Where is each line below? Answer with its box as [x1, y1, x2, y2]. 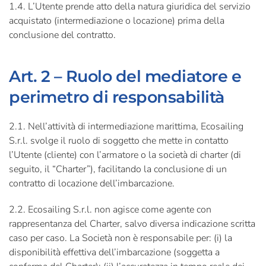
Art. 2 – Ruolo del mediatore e [9, 66, 242, 86]
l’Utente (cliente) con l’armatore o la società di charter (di [9, 148, 241, 161]
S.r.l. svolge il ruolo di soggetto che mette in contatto [9, 134, 229, 147]
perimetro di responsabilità [9, 87, 224, 107]
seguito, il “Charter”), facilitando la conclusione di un [9, 163, 227, 176]
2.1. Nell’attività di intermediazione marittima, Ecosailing [9, 120, 243, 133]
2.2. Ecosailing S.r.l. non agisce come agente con [9, 203, 211, 216]
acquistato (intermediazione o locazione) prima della [9, 14, 224, 27]
